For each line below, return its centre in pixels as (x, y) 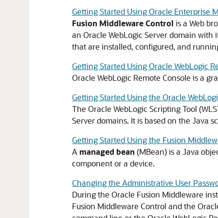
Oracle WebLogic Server (125, 35)
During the (92, 194)
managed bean (107, 152)
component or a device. (113, 163)
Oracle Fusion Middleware (157, 194)
